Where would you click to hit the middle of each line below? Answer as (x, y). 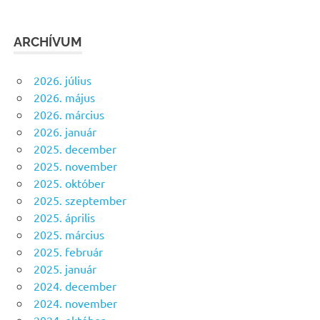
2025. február (68, 251)
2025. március (69, 234)
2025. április (64, 217)
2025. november (75, 165)
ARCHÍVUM (48, 41)
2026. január (65, 131)
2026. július (62, 80)
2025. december (75, 148)
